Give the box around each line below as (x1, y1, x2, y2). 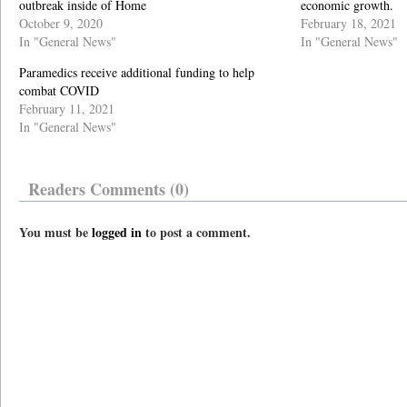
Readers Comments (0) (28, 177, 189, 201)
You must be (19, 223, 92, 242)
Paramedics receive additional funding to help (19, 64, 254, 81)
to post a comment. (142, 223, 251, 242)
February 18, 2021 (301, 15, 396, 32)
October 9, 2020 (19, 15, 103, 32)
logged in (92, 223, 142, 242)
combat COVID (19, 82, 99, 99)
